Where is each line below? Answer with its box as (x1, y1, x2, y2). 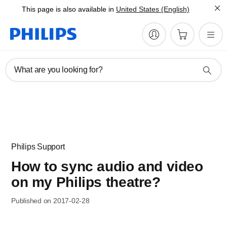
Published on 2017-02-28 (11, 197, 90, 205)
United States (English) (116, 5, 190, 13)
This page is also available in (22, 5, 114, 13)
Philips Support (11, 142, 65, 151)
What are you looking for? (14, 65, 103, 74)
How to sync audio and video (11, 159, 203, 174)
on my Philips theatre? (11, 174, 161, 190)
